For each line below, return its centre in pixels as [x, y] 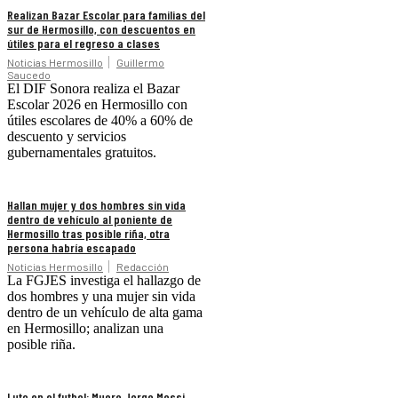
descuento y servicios [67, 136]
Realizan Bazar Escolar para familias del [106, 14]
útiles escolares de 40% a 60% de [100, 120]
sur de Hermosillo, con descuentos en [101, 28]
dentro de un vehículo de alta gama [105, 312]
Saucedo [29, 74]
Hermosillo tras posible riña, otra [88, 233]
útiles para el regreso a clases [84, 43]
